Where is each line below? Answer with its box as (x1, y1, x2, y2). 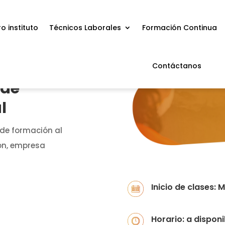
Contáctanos (152, 61, 202, 71)
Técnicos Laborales (49, 23, 122, 33)
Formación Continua (142, 23, 217, 33)
